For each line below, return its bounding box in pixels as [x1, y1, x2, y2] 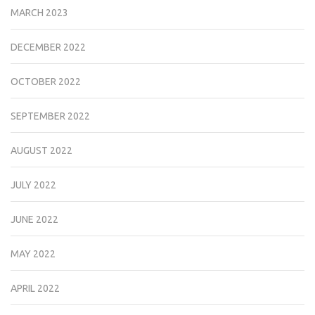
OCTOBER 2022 [11, 75, 81, 87]
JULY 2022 [11, 179, 56, 191]
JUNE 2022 [11, 213, 58, 225]
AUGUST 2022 [11, 144, 72, 156]
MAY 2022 [11, 247, 56, 259]
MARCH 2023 [11, 6, 68, 18]
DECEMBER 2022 [11, 41, 86, 53]
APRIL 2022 [11, 282, 60, 294]
